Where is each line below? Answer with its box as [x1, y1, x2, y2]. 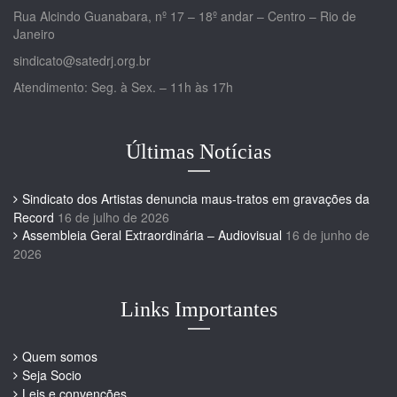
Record [13, 208, 54, 227]
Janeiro [13, 25, 55, 43]
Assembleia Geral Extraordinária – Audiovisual [22, 226, 282, 245]
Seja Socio [22, 366, 82, 385]
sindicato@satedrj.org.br [13, 51, 151, 70]
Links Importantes [120, 298, 277, 322]
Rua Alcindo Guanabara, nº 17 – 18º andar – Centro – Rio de [13, 7, 356, 26]
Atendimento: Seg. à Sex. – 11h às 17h [13, 78, 233, 97]
